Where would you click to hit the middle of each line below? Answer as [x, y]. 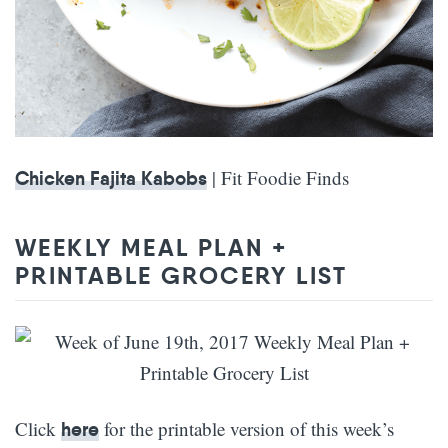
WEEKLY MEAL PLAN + [151, 248]
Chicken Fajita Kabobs [111, 178]
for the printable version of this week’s [246, 429]
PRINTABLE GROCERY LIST [181, 276]
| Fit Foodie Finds [278, 178]
